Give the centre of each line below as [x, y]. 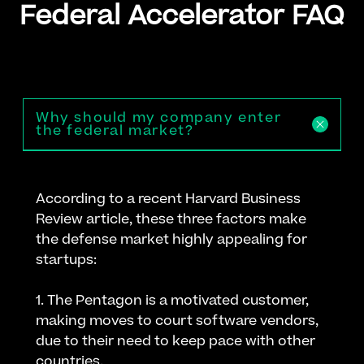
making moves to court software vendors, [177, 321]
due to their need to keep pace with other [175, 341]
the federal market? [115, 130]
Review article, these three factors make [171, 219]
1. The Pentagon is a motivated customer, [172, 300]
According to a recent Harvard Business [168, 199]
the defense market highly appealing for [171, 239]
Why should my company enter [159, 117]
